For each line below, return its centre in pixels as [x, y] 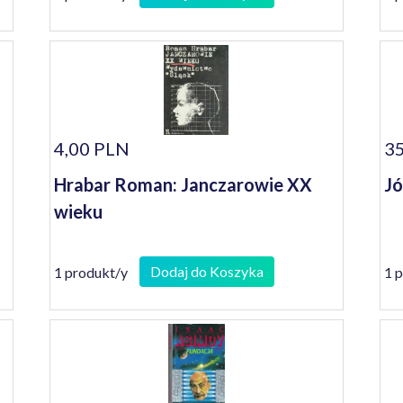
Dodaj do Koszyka [207, 271]
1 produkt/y [91, 272]
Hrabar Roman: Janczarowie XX [184, 184]
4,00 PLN [92, 148]
